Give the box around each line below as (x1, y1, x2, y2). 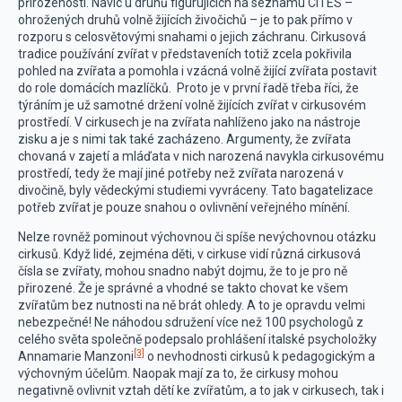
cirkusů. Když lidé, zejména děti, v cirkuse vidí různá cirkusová (18, 247, 361, 261)
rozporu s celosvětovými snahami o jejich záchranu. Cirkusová (18, 30, 366, 44)
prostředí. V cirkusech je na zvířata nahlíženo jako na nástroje (18, 115, 361, 129)
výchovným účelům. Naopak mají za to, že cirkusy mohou (18, 366, 338, 380)
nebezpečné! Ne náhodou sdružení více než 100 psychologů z (18, 315, 363, 329)
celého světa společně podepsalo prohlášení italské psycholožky (18, 332, 377, 346)
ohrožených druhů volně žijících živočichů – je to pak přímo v (18, 13, 353, 27)
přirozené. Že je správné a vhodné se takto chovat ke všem (18, 281, 348, 295)
